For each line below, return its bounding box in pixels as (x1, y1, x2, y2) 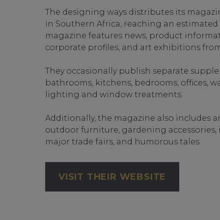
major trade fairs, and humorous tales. (45, 137, 201, 147)
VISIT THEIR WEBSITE (58, 171, 166, 183)
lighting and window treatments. (45, 90, 183, 100)
